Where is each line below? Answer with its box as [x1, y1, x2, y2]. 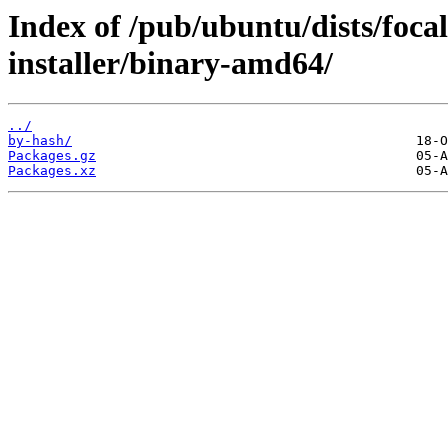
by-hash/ [8, 133, 72, 149]
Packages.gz [8, 148, 96, 164]
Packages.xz [8, 163, 96, 179]
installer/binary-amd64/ [8, 45, 333, 81]
